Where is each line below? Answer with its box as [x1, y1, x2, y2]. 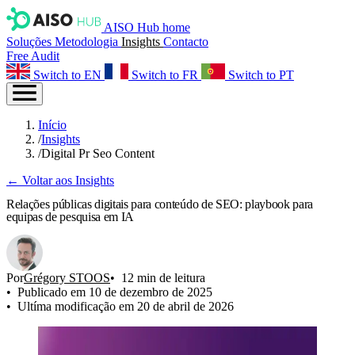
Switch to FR [132, 68, 198, 82]
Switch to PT [228, 68, 294, 82]
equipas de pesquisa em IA [6, 210, 134, 224]
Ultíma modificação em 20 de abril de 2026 [17, 299, 234, 313]
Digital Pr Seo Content [41, 147, 155, 160]
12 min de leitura [121, 270, 205, 284]
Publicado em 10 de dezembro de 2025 [17, 284, 212, 299]
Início [38, 118, 67, 132]
